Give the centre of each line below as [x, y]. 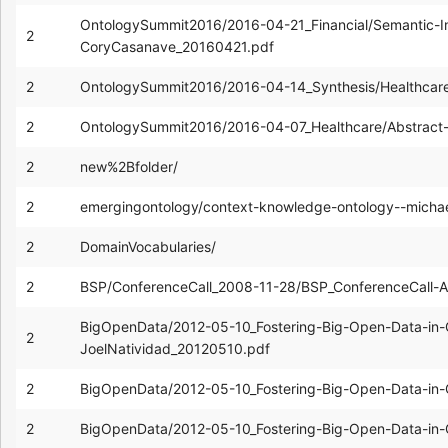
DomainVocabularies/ [148, 246]
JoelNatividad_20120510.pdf [175, 348]
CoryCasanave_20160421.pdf [177, 46]
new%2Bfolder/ [129, 166]
